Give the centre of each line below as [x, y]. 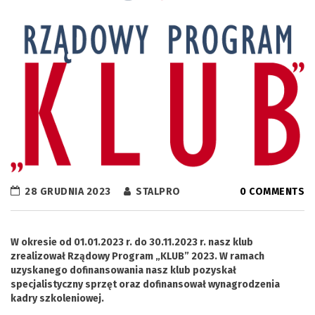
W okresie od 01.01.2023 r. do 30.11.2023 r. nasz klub [132, 243]
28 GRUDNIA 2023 [66, 192]
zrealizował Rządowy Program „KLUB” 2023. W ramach [137, 257]
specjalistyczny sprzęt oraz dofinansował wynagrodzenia [145, 285]
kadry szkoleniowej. [57, 299]
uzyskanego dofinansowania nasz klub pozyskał [123, 271]
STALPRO [157, 192]
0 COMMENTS [272, 192]
